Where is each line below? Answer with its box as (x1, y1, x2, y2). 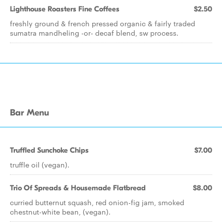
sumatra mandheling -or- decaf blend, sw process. (10, 28, 178, 38)
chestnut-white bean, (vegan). (10, 207, 111, 217)
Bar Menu (10, 108, 49, 118)
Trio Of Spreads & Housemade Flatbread (10, 183, 146, 192)
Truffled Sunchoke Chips (10, 146, 89, 155)
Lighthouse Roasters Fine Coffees (10, 4, 119, 13)
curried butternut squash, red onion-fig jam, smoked (10, 197, 184, 207)
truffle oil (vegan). (10, 160, 69, 169)
